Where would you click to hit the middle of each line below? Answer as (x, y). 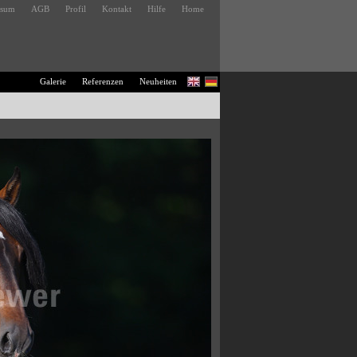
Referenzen (103, 81)
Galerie (53, 81)
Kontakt (117, 9)
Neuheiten (158, 81)
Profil (76, 9)
